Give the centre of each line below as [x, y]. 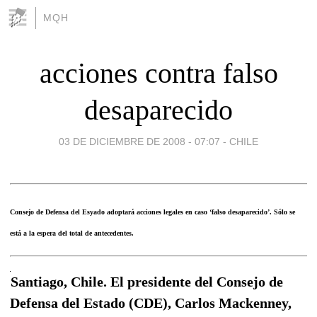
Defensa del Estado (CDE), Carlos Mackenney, [151, 302]
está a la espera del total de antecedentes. [72, 233]
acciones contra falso [158, 73]
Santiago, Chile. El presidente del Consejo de [147, 281]
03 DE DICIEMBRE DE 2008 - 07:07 [139, 141]
